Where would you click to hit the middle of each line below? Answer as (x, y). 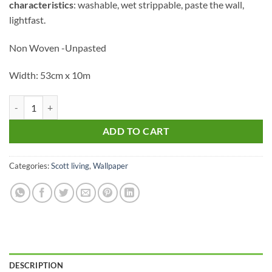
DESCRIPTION (36, 266)
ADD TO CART (136, 131)
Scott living (70, 166)
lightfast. (27, 19)
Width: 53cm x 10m (50, 75)
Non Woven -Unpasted (58, 47)
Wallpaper (110, 166)
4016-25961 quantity (49, 102)
